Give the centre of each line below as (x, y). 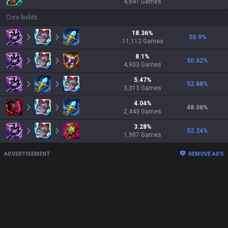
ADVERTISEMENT (27, 154)
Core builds (22, 17)
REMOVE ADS (206, 154)
